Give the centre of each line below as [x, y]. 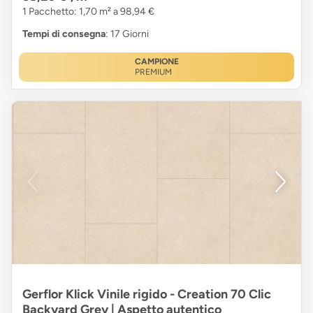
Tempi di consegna [64, 34]
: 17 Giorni [127, 34]
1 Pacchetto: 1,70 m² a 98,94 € [88, 12]
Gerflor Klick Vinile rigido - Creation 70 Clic [147, 294]
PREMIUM [153, 72]
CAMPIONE [156, 62]
